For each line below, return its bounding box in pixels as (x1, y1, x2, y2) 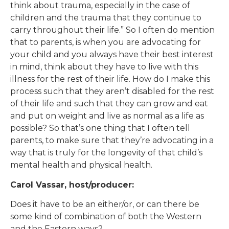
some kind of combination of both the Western (10, 212, 201, 222)
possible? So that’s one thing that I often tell (10, 123, 190, 133)
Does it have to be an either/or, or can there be (10, 199, 199, 210)
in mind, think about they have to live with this (10, 62, 198, 72)
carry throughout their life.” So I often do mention (10, 25, 215, 35)
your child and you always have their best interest (10, 50, 214, 60)
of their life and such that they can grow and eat (10, 99, 208, 109)
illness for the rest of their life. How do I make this (10, 74, 210, 84)
